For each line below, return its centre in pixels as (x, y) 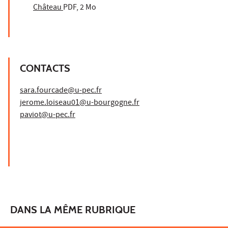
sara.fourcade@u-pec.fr (61, 91)
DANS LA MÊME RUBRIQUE (73, 209)
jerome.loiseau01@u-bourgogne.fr (80, 103)
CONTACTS (45, 68)
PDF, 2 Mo (80, 8)
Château (48, 8)
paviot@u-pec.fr (48, 115)
